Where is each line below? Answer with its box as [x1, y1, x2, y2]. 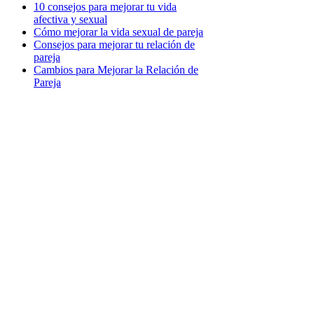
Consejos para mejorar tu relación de [34, 38, 195, 50]
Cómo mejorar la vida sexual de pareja [34, 25, 203, 38]
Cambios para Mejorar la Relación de [34, 63, 198, 76]
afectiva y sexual [34, 13, 107, 25]
